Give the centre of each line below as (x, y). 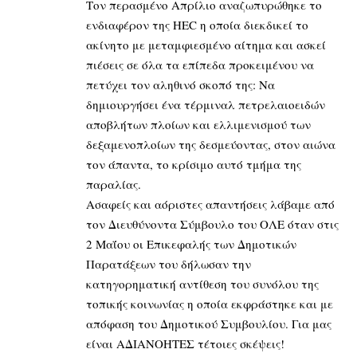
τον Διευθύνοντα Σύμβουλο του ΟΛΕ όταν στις (212, 224)
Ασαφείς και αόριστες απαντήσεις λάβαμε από (210, 204)
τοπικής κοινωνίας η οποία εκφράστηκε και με (210, 303)
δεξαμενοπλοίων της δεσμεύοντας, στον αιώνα (211, 144)
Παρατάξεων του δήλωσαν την (169, 263)
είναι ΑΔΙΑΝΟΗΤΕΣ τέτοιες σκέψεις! (185, 343)
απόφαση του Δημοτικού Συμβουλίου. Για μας (209, 323)
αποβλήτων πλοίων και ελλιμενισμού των (198, 124)
